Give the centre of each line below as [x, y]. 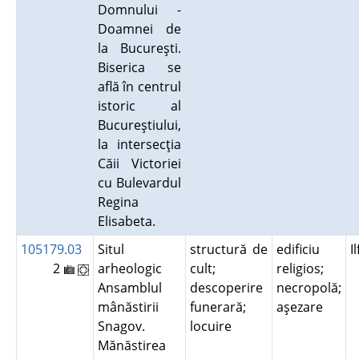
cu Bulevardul [139, 183]
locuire [214, 326]
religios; [300, 268]
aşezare [303, 307]
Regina [118, 202]
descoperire [226, 288]
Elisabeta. [129, 221]
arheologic [129, 268]
